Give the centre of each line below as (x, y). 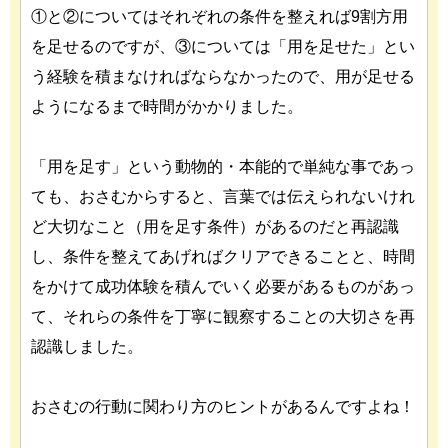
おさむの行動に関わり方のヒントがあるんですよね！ (223, 406)
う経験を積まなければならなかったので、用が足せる (223, 76)
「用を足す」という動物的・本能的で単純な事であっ (223, 166)
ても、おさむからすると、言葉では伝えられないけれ (223, 196)
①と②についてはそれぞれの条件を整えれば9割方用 (219, 16)
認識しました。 (87, 346)
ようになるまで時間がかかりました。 (167, 106)
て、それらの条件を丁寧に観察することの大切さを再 (223, 316)
